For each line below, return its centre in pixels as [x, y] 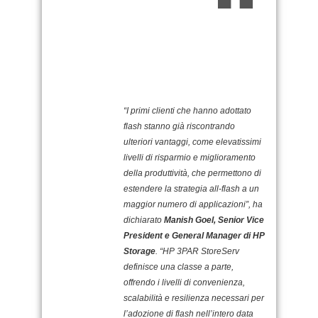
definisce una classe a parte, [179, 267]
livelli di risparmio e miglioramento [190, 157]
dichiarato [144, 220]
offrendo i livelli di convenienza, [184, 282]
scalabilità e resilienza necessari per [194, 298]
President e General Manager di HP [194, 235]
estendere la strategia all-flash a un [191, 188]
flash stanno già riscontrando [179, 126]
